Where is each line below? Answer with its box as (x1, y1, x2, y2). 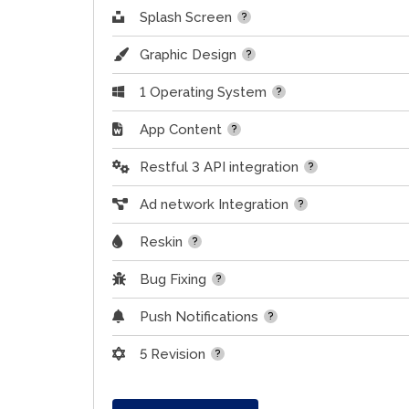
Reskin (140, 234, 183, 251)
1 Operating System (140, 84, 267, 101)
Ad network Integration (140, 196, 288, 214)
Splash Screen (140, 9, 232, 26)
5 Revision (140, 346, 205, 363)
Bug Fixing (140, 271, 206, 288)
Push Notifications (140, 309, 258, 326)
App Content (140, 121, 222, 139)
